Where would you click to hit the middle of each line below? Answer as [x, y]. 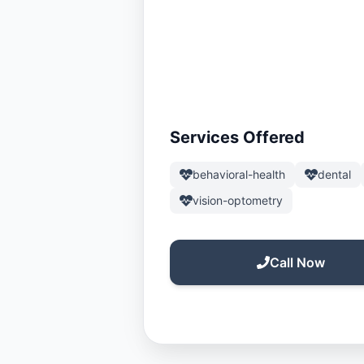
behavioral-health [239, 174]
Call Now [297, 262]
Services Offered [237, 137]
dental [334, 174]
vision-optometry [238, 200]
